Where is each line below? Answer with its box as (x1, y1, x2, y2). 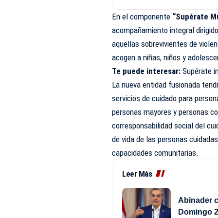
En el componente (112, 12, 171, 22)
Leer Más (122, 169, 152, 179)
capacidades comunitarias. (112, 148, 199, 158)
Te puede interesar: (112, 66, 183, 76)
